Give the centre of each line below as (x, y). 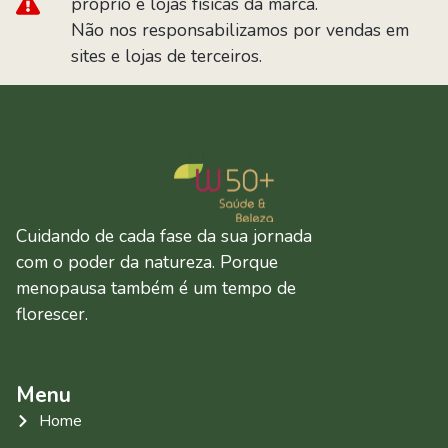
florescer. (52, 313)
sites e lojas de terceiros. (166, 55)
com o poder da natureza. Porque (147, 261)
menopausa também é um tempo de (156, 287)
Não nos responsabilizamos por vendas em (240, 29)
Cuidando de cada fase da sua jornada (164, 235)
